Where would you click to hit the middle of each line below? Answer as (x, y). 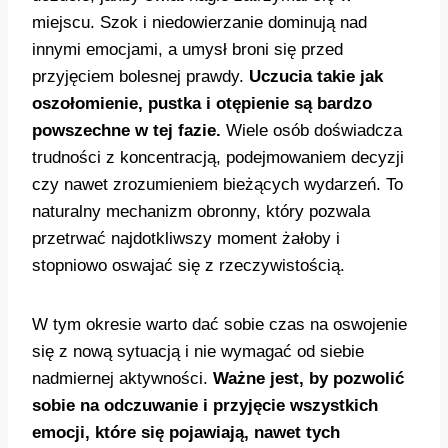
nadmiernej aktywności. (122, 379)
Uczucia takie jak (316, 77)
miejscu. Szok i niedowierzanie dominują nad (199, 23)
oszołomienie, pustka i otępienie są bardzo (202, 104)
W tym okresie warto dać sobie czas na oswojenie (219, 325)
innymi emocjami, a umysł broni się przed (187, 50)
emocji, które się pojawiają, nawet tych (186, 433)
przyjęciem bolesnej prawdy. (140, 77)
